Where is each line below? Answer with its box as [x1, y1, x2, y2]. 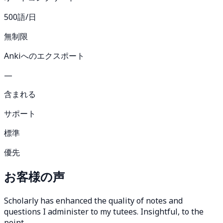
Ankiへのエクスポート [4, 50, 85, 61]
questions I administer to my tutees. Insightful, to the [4, 206, 204, 217]
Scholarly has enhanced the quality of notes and [4, 195, 183, 206]
